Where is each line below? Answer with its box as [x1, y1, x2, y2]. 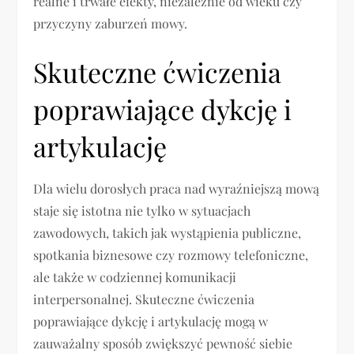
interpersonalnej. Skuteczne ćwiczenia [33, 291, 255, 308]
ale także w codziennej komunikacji [33, 269, 237, 286]
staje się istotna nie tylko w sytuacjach [33, 202, 251, 220]
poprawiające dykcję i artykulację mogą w [33, 313, 269, 330]
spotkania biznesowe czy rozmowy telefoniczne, [33, 247, 309, 264]
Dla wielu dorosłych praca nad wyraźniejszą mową [33, 180, 320, 198]
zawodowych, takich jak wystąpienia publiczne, [33, 224, 302, 242]
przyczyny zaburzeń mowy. [33, 15, 188, 32]
